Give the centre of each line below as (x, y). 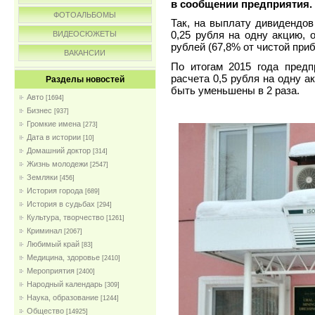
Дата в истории (54, 137)
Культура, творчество (65, 217)
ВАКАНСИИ (85, 53)
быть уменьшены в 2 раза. (235, 90)
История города (55, 191)
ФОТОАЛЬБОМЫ (85, 15)
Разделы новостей (85, 79)
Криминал (44, 231)
